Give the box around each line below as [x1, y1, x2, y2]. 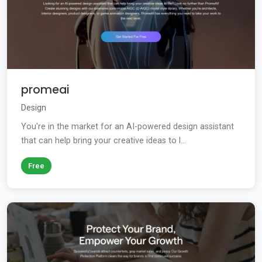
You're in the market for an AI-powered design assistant [21, 122, 234, 132]
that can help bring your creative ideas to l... [21, 136, 186, 146]
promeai [21, 82, 69, 98]
